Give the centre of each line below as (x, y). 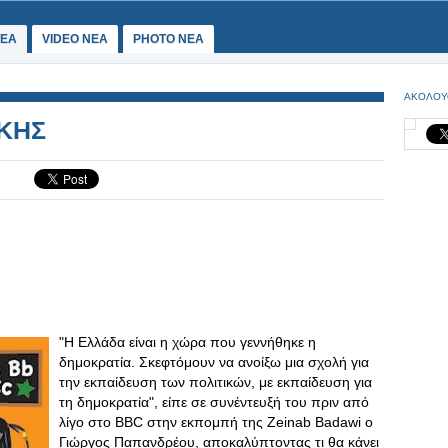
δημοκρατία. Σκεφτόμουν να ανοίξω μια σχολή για (214, 362)
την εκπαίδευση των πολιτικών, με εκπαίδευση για (215, 382)
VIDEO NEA (75, 39)
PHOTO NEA (168, 39)
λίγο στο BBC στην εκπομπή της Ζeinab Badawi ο (216, 422)
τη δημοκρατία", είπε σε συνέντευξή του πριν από (214, 402)
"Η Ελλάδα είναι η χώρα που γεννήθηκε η (187, 342)
